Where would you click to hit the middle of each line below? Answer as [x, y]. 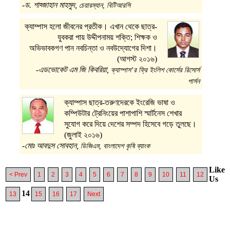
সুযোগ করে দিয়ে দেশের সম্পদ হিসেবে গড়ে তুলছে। [131, 124]
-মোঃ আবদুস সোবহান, [52, 146]
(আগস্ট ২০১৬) [137, 59]
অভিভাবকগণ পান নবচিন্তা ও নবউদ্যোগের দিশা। [93, 48]
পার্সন [194, 82]
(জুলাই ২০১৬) [83, 135]
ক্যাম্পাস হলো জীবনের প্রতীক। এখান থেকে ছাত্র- [91, 27]
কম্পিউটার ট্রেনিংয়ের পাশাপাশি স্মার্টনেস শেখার [123, 113]
